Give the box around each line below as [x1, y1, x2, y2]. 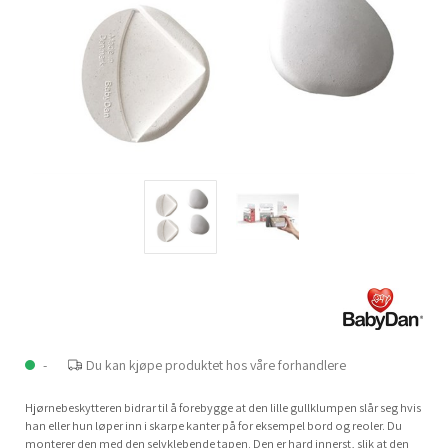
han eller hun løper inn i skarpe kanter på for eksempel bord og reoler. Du [24, 417, 402, 435]
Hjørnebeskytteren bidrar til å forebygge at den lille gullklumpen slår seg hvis [24, 399, 421, 417]
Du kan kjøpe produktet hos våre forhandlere [86, 355, 347, 374]
